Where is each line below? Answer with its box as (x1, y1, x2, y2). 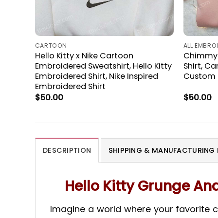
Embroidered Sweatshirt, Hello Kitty (35, 60, 172, 72)
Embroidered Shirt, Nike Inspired (35, 70, 158, 82)
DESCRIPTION (43, 145, 91, 155)
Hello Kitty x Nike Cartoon (35, 50, 133, 61)
